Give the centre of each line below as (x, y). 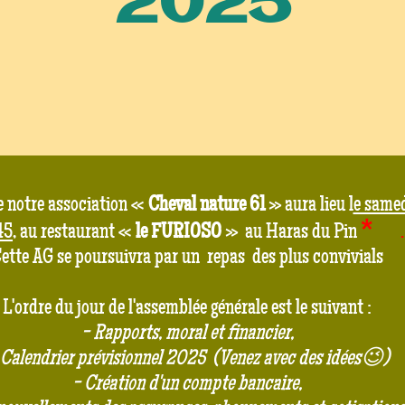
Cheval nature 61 (208, 204)
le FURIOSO (179, 231)
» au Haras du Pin (291, 231)
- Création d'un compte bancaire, (189, 383)
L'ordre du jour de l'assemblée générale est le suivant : (189, 307)
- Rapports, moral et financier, (189, 333)
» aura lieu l (311, 204)
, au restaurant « (74, 231)
